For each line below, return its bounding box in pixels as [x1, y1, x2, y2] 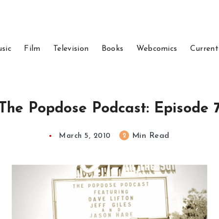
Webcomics [136, 45, 177, 53]
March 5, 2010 [59, 132, 111, 140]
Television [53, 45, 89, 53]
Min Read [129, 132, 170, 140]
